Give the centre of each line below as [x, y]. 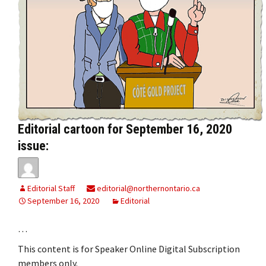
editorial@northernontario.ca [148, 188]
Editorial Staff [51, 188]
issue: [33, 145]
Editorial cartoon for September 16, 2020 [125, 129]
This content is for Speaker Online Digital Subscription [129, 248]
